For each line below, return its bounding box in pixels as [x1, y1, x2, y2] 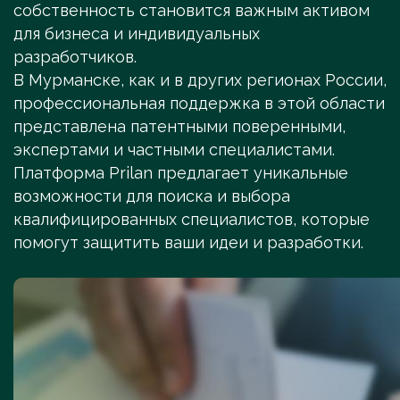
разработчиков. [13, 47, 141, 67]
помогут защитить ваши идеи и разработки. [13, 233, 363, 253]
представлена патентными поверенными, [13, 117, 346, 137]
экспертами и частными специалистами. [13, 140, 339, 160]
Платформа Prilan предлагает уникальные [13, 163, 348, 183]
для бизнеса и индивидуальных [13, 24, 260, 44]
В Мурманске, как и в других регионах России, [13, 71, 387, 90]
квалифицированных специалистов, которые [13, 210, 370, 229]
